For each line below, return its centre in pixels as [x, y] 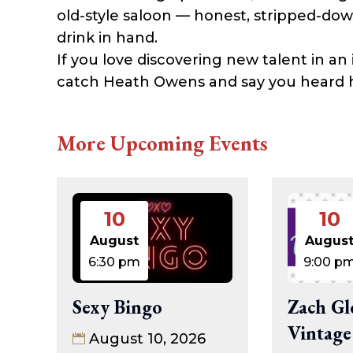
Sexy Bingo [117, 307]
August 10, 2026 [147, 339]
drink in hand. [107, 38]
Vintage [319, 333]
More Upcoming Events [162, 143]
